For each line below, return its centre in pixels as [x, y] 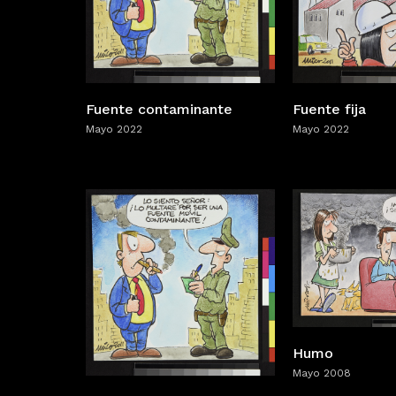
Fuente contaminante [159, 109]
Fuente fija [329, 109]
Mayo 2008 [322, 373]
